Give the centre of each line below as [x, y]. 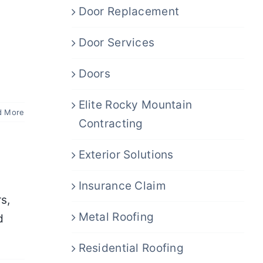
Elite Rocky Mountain [135, 104]
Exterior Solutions [126, 154]
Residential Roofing [131, 248]
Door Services [117, 42]
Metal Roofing [116, 217]
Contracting [111, 123]
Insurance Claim [122, 186]
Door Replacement [129, 11]
